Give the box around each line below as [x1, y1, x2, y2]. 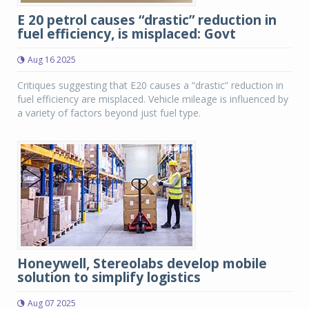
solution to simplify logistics [17, 268, 201, 286]
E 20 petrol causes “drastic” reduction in [17, 11, 277, 29]
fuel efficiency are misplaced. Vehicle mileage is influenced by [17, 92, 288, 106]
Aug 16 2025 [28, 54, 76, 66]
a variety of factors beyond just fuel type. [17, 106, 201, 119]
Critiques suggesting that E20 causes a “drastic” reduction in [17, 79, 283, 92]
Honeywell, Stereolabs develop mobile [17, 255, 267, 272]
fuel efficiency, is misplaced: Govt [17, 25, 236, 43]
